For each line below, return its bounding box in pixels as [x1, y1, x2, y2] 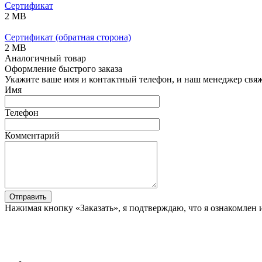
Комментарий [5, 130, 60, 140]
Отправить [9, 192, 47, 201]
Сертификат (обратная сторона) [5, 32, 131, 42]
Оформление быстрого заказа [5, 63, 122, 74]
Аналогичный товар [5, 53, 86, 63]
